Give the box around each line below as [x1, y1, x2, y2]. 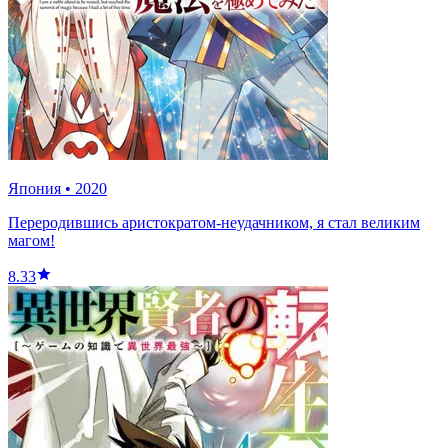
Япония [8, 180, 61, 198]
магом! [8, 232, 55, 250]
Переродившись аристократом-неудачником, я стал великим [8, 214, 420, 232]
